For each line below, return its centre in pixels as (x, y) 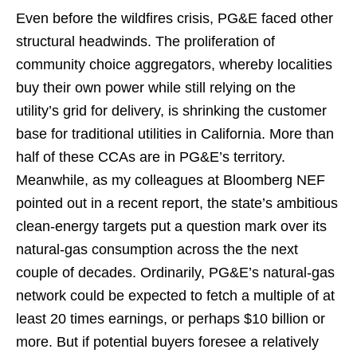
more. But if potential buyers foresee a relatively (167, 342)
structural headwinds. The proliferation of (145, 41)
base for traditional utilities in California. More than (175, 134)
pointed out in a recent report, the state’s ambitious (177, 203)
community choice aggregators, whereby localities (174, 65)
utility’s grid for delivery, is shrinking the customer (171, 111)
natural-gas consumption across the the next (157, 249)
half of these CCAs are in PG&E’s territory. (151, 157)
